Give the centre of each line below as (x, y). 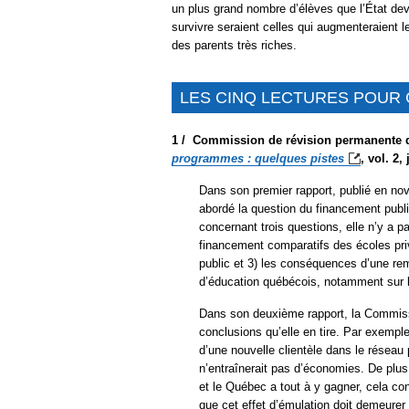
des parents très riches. (234, 45)
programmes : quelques (241, 158)
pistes (327, 158)
